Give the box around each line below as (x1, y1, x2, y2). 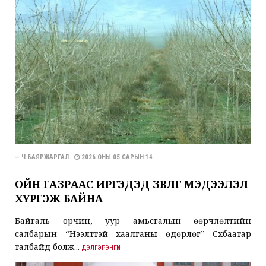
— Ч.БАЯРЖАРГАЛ (15, 153, 74, 161)
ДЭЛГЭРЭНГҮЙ (82, 243, 121, 252)
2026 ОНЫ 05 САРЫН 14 (80, 153, 153, 161)
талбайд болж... (15, 240, 82, 252)
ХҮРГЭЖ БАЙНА (15, 191, 103, 205)
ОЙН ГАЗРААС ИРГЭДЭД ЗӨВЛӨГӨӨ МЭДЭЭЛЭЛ (15, 176, 248, 191)
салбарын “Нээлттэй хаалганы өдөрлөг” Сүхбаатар (15, 227, 251, 239)
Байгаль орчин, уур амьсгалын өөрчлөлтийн (15, 214, 251, 226)
